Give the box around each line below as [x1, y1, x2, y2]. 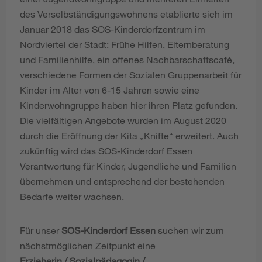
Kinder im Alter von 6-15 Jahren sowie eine [20, 84, 199, 96]
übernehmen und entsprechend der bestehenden [20, 175, 225, 187]
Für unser [20, 225, 61, 236]
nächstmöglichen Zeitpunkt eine [20, 240, 156, 251]
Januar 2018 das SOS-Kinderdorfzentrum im [20, 23, 205, 35]
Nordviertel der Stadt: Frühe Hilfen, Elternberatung [20, 39, 229, 50]
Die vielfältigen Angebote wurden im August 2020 [20, 115, 226, 126]
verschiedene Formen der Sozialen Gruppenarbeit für [20, 69, 242, 81]
